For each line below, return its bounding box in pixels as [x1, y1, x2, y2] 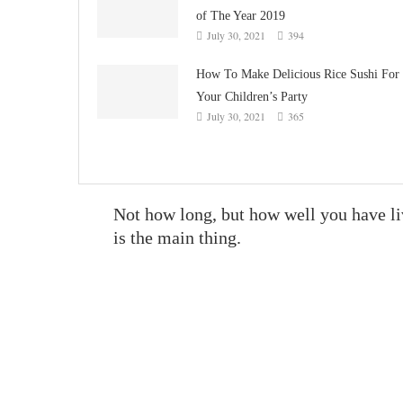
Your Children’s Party [196, 89, 308, 103]
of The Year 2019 [196, 8, 285, 22]
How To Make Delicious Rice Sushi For [196, 67, 399, 81]
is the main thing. [113, 227, 242, 247]
